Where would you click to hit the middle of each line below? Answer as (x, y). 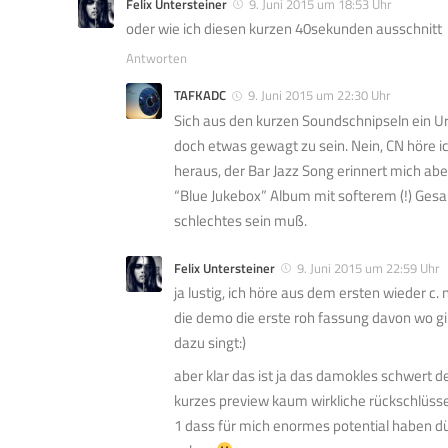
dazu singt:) (210, 342)
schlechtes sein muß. (240, 220)
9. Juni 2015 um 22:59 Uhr (368, 267)
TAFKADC (200, 95)
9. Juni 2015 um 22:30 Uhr (319, 95)
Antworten (156, 58)
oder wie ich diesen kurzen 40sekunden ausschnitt (284, 29)
